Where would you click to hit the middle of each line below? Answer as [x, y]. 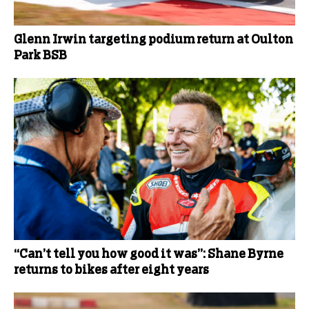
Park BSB [40, 56]
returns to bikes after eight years [111, 270]
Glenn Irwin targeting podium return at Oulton [153, 40]
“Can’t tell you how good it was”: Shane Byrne [149, 254]
